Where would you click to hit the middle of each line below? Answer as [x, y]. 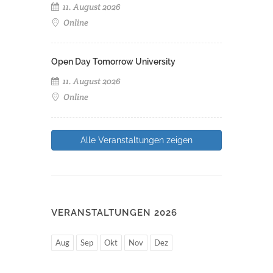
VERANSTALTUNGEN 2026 [114, 212]
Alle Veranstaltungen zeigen [136, 140]
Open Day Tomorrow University [113, 61]
